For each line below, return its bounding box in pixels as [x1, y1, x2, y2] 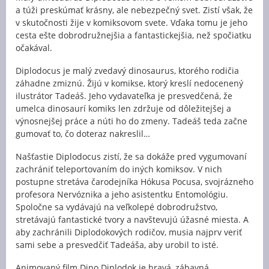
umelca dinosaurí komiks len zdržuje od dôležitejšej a [16, 102, 231, 114]
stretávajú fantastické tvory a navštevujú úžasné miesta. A [16, 213, 249, 225]
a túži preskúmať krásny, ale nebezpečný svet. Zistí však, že [16, 4, 253, 16]
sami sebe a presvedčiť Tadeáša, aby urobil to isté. [16, 238, 219, 250]
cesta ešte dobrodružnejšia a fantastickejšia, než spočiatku [16, 29, 252, 41]
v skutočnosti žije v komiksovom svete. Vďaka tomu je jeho [16, 16, 247, 28]
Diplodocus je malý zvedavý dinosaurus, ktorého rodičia [16, 64, 239, 76]
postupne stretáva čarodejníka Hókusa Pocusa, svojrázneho [16, 175, 253, 187]
